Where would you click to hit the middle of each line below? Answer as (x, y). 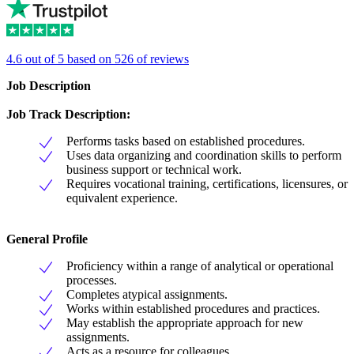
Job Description (49, 86)
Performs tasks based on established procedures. (186, 141)
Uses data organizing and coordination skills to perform (204, 156)
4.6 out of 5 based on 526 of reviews (98, 59)
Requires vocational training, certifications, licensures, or (207, 184)
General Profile (47, 239)
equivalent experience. (122, 198)
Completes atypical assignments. (147, 295)
